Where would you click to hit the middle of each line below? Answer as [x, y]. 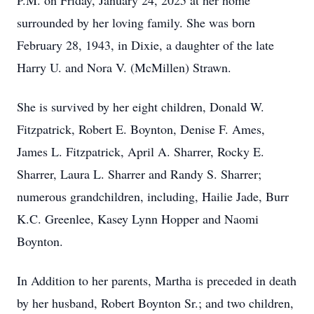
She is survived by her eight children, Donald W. [141, 107]
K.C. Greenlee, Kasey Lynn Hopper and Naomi [138, 219]
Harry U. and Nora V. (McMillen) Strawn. [124, 67]
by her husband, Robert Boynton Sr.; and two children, [155, 303]
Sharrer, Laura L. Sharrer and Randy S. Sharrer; [139, 174]
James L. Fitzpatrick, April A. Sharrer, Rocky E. [141, 151]
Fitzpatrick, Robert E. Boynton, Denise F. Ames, [141, 129]
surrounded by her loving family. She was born [136, 22]
